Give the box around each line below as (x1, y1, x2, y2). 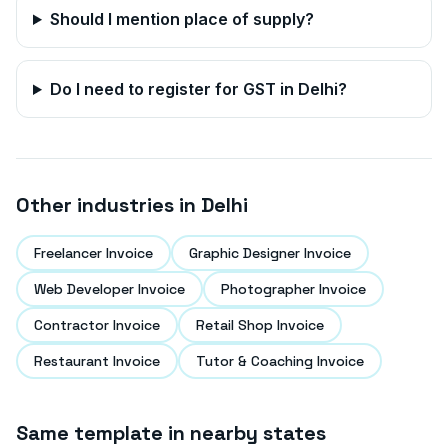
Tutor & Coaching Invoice (196, 352, 364, 370)
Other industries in (16, 192, 201, 218)
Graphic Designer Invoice (189, 244, 351, 262)
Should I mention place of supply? (49, 9, 314, 29)
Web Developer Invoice (34, 280, 185, 298)
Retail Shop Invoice (196, 316, 324, 334)
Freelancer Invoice (34, 244, 153, 262)
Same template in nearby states (16, 420, 326, 446)
